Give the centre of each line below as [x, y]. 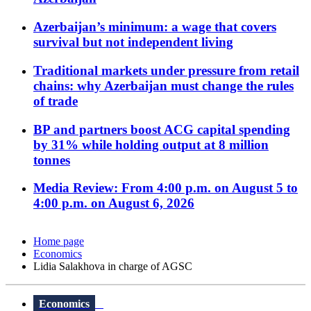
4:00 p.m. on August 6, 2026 [114, 203]
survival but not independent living [133, 42]
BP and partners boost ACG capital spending [162, 129]
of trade [56, 101]
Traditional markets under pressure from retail [166, 70]
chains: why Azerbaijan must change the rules [163, 85]
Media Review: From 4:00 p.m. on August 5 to [166, 188]
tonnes [52, 160]
